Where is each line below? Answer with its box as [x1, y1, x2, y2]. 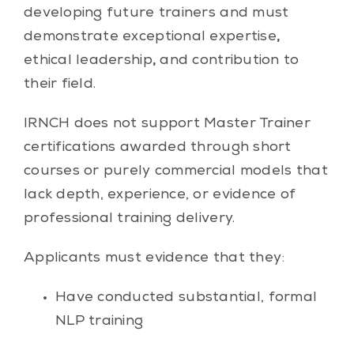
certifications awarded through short [23, 140, 292, 155]
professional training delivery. [23, 211, 235, 226]
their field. [23, 77, 96, 92]
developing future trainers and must [23, 6, 289, 21]
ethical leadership [23, 53, 153, 68]
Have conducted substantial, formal [55, 290, 318, 305]
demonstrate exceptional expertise [23, 29, 277, 44]
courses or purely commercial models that [23, 164, 328, 179]
